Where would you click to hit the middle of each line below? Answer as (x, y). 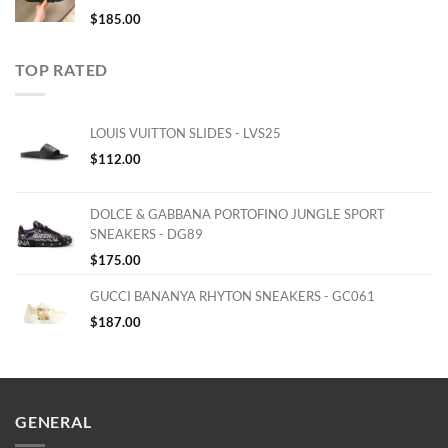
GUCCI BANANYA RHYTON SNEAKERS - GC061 (232, 295)
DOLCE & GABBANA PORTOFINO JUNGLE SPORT (237, 213)
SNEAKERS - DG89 (146, 233)
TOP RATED (62, 70)
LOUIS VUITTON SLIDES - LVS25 (185, 132)
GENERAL (53, 421)
